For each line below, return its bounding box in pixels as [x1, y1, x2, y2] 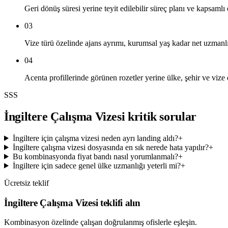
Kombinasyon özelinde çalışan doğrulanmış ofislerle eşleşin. [4, 218, 197, 227]
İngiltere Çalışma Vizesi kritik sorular [4, 109, 196, 123]
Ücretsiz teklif [4, 178, 49, 187]
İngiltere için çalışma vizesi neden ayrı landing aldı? [12, 133, 178, 142]
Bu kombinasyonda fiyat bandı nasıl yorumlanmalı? [12, 152, 178, 161]
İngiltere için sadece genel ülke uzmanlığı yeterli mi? [12, 161, 181, 170]
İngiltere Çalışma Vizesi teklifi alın [4, 197, 140, 208]
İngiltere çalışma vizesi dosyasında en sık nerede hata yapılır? [12, 142, 209, 152]
